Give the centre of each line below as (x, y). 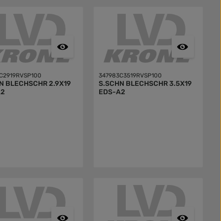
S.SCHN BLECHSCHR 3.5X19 (145, 84)
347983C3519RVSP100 (130, 76)
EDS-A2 (112, 92)
